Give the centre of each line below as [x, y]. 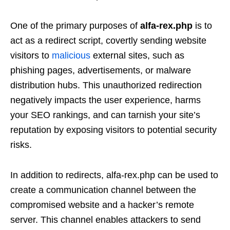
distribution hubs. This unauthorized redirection [106, 85]
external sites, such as [137, 55]
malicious [71, 55]
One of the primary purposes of [75, 26]
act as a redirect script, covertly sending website [108, 41]
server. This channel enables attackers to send [106, 220]
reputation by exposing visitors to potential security [113, 130]
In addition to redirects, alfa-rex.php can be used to [114, 175]
